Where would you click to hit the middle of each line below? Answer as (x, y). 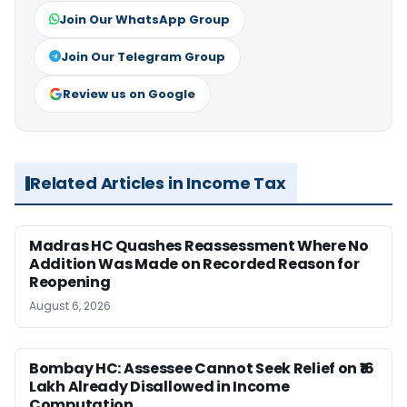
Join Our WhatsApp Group (144, 20)
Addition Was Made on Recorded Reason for (194, 264)
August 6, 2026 (70, 306)
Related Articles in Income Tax (158, 184)
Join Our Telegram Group (143, 57)
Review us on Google (129, 94)
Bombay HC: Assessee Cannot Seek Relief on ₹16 (202, 369)
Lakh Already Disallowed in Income (159, 387)
